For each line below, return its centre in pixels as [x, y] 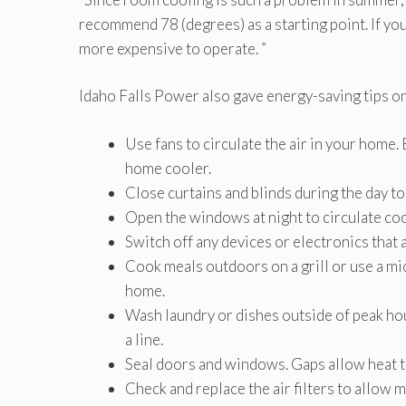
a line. [144, 339]
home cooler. [168, 168]
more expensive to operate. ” [173, 48]
